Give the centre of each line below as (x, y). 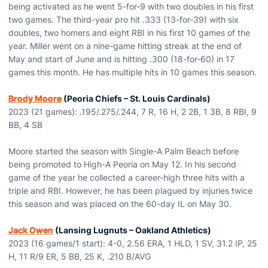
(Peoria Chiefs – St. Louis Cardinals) (136, 98)
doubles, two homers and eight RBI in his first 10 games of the (129, 33)
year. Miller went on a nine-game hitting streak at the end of (125, 46)
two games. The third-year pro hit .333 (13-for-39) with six (124, 19)
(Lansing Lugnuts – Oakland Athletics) (132, 230)
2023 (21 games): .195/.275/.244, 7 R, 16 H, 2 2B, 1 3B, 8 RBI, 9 (133, 112)
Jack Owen (31, 230)
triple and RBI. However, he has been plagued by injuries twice (130, 191)
